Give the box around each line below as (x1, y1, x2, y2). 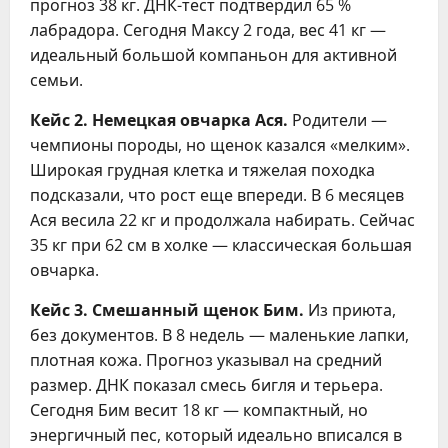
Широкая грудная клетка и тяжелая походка (30, 159, 375, 181)
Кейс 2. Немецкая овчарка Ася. (30, 109, 288, 131)
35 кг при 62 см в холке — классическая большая (30, 234, 412, 256)
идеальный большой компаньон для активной (30, 44, 397, 66)
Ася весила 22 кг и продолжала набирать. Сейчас (30, 209, 415, 231)
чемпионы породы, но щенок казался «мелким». (30, 134, 410, 156)
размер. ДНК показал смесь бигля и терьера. (30, 374, 383, 396)
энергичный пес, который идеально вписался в (30, 424, 402, 446)
